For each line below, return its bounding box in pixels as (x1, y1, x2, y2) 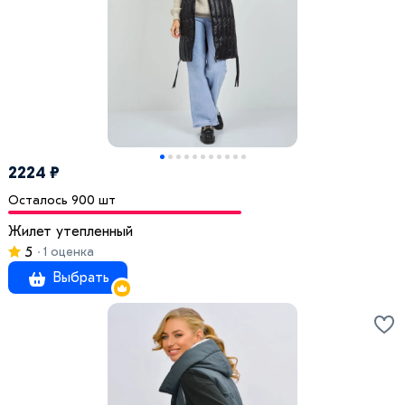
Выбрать (48, 269, 109, 287)
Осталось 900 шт (8, 193, 116, 209)
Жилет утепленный (8, 223, 133, 240)
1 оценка (40, 244, 94, 260)
